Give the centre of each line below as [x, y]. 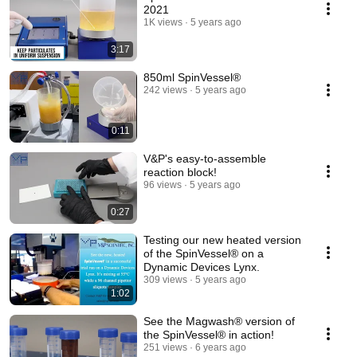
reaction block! [180, 172]
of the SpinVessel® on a [204, 253]
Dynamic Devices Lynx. [202, 267]
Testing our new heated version [222, 240]
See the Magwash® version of [219, 321]
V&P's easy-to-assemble [205, 159]
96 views [163, 185]
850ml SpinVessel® [192, 77]
